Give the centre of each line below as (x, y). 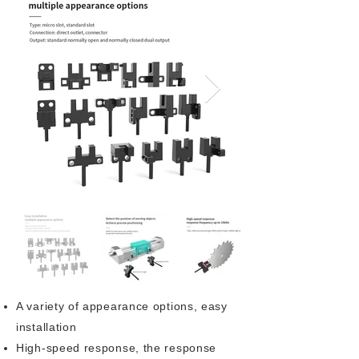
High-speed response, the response (117, 348)
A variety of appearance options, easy (122, 306)
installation (46, 327)
